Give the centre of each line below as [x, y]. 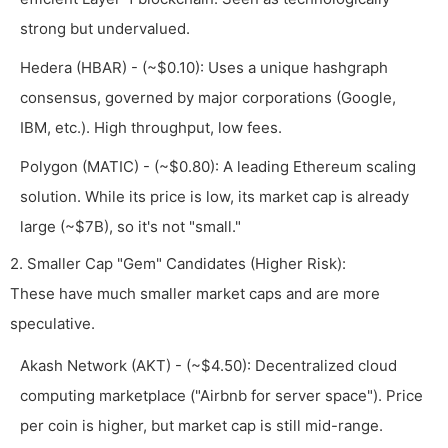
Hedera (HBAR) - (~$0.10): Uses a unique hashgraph [204, 68]
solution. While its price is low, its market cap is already [214, 197]
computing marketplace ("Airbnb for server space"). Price [221, 396]
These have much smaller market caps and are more [195, 294]
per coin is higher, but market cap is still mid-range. [201, 426]
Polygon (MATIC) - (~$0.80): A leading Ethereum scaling [218, 167]
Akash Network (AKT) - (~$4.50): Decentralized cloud [208, 366]
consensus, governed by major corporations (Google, [208, 98]
